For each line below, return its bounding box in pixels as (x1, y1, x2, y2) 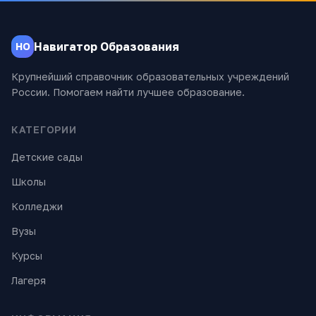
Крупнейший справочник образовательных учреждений (11, 71, 289, 83)
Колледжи (11, 200, 63, 212)
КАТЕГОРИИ (11, 123, 77, 135)
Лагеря (11, 274, 46, 286)
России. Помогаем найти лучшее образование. (11, 86, 245, 98)
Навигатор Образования (34, 39, 179, 54)
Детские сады (11, 151, 83, 163)
